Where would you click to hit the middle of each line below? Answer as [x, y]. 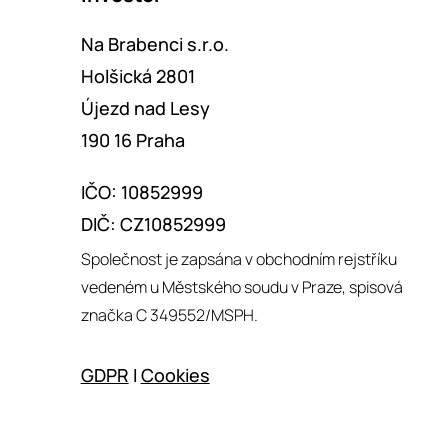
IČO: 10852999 [141, 191]
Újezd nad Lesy [145, 107]
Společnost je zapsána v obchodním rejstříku [238, 258]
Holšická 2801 [137, 75]
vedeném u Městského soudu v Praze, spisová [241, 286]
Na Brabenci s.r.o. [160, 43]
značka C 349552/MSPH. [169, 314]
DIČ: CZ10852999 [153, 223]
